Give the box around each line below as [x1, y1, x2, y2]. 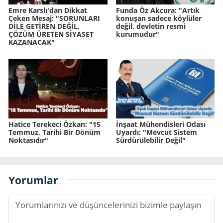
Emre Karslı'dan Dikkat [8, 5, 87, 15]
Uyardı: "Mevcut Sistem [115, 127, 197, 137]
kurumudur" [115, 29, 159, 39]
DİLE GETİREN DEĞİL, [8, 21, 80, 31]
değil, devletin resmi [115, 21, 186, 31]
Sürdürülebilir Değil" [115, 135, 186, 145]
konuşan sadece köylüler [115, 13, 202, 23]
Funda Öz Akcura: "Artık [115, 5, 200, 15]
